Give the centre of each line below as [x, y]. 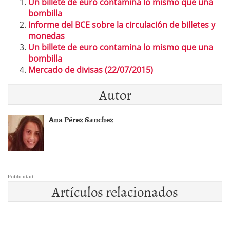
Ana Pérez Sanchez [81, 119]
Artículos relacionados [115, 191]
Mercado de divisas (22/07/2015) [91, 70]
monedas [46, 36]
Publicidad [21, 176]
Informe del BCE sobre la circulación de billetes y [122, 25]
